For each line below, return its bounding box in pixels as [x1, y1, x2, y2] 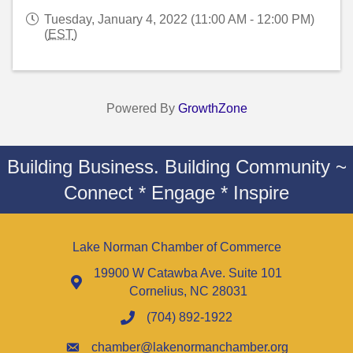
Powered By [106, 102, 178, 116]
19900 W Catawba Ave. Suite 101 [94, 266, 282, 281]
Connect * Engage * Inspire [64, 182, 289, 204]
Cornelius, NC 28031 [128, 284, 247, 299]
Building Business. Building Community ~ [6, 156, 347, 178]
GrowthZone [177, 102, 247, 116]
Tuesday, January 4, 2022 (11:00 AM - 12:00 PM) [44, 13, 314, 27]
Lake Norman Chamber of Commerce [72, 240, 281, 255]
